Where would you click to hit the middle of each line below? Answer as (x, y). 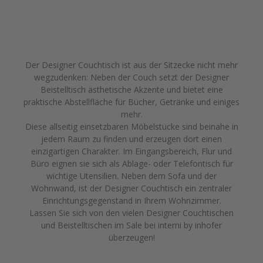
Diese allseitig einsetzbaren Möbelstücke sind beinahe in (131, 126)
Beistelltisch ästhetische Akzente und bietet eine (131, 89)
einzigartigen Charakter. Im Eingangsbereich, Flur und (131, 151)
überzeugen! (131, 237)
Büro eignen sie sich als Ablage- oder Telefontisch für (131, 163)
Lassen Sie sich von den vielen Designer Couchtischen (131, 213)
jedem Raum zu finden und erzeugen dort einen (131, 139)
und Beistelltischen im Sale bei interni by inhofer (131, 225)
